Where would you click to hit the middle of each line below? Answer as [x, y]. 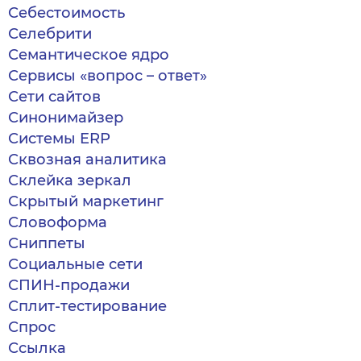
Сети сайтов [54, 97]
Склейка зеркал [70, 180]
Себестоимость [66, 13]
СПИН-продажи [69, 285]
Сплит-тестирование [87, 306]
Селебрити [50, 34]
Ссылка [37, 348]
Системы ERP [59, 139]
